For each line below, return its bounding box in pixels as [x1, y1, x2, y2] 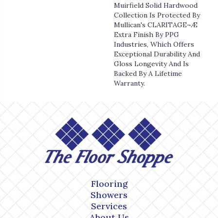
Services [91, 200, 127, 212]
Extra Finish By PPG [114, 30, 179, 39]
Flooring [91, 178, 127, 190]
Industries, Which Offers [114, 40, 194, 49]
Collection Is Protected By [114, 11, 200, 20]
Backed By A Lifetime [114, 69, 182, 78]
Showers [91, 189, 127, 201]
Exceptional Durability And [114, 50, 200, 59]
